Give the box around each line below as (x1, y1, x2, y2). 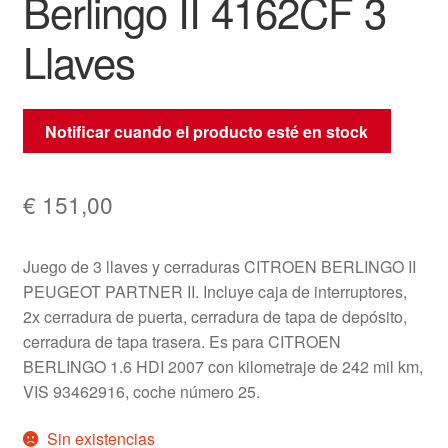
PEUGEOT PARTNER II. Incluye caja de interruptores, (22, 279, 407, 303)
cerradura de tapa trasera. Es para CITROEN (22, 329, 341, 353)
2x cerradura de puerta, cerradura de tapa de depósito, (22, 304, 407, 328)
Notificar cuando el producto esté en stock (45, 119, 369, 143)
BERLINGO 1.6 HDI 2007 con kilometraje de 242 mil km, (22, 354, 423, 378)
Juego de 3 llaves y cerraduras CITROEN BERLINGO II (22, 254, 416, 278)
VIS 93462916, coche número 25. (22, 379, 260, 403)
